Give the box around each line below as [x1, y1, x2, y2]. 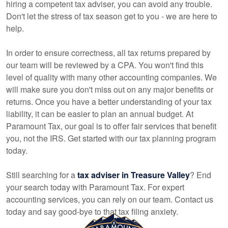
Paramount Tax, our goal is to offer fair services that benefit [6, 120, 216, 132]
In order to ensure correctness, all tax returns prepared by [6, 47, 211, 59]
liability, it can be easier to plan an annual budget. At [6, 108, 193, 120]
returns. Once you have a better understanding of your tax [6, 96, 212, 107]
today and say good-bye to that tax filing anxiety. [6, 206, 178, 217]
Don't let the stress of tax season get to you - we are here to [6, 10, 217, 22]
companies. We [159, 71, 217, 83]
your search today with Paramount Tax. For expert [6, 181, 184, 193]
